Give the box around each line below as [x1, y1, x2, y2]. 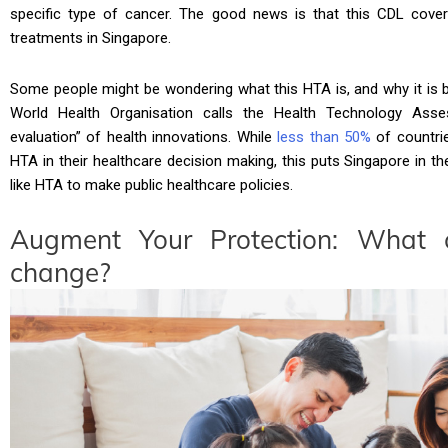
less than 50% [277, 127, 371, 146]
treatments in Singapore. [10, 29, 171, 48]
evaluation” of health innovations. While [10, 127, 278, 146]
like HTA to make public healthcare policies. [10, 175, 293, 194]
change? [10, 255, 111, 289]
